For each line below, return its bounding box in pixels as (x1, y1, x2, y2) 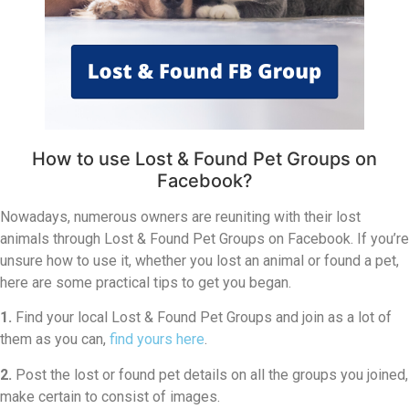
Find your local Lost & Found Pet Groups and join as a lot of (12, 309, 392, 327)
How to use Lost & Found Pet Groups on (32, 147, 377, 170)
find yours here (110, 330, 204, 349)
